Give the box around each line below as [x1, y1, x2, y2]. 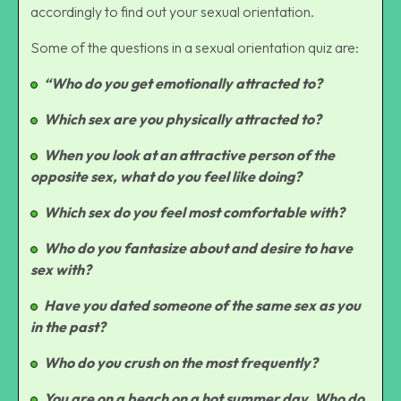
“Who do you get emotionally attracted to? [44, 73, 322, 92]
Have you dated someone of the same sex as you [44, 295, 361, 314]
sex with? [30, 260, 91, 278]
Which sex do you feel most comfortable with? [44, 202, 345, 221]
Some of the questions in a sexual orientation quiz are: [30, 38, 362, 56]
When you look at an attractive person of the [44, 145, 335, 164]
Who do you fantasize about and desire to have [44, 238, 353, 257]
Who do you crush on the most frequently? [44, 353, 318, 371]
